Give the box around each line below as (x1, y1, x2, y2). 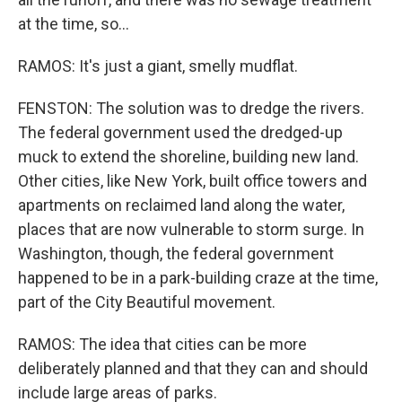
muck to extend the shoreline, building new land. (18, 147, 359, 166)
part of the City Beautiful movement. (18, 293, 275, 311)
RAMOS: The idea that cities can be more (18, 335, 307, 354)
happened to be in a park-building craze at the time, (18, 268, 378, 287)
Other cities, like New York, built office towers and (18, 171, 367, 190)
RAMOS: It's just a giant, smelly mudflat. (18, 57, 298, 75)
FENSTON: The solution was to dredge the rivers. (18, 99, 364, 118)
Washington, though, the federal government (18, 244, 334, 263)
